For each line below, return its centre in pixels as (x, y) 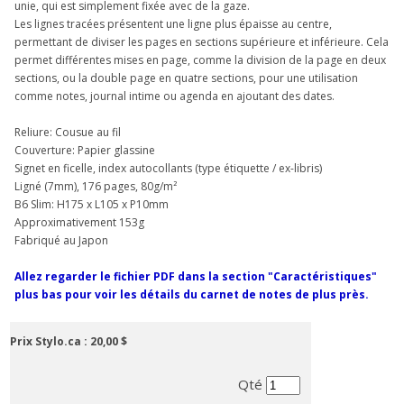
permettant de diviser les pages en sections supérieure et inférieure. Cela (202, 41)
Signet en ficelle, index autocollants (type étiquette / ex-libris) (169, 168)
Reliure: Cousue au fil (68, 132)
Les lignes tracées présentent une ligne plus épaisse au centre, (174, 23)
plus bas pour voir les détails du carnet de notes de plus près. (192, 294)
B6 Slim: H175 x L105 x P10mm (92, 204)
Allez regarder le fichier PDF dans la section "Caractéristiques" (196, 276)
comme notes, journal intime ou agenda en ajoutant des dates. (175, 96)
